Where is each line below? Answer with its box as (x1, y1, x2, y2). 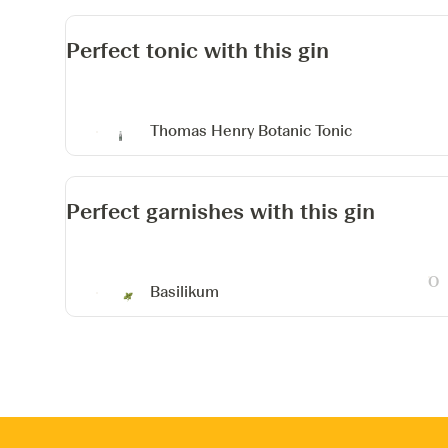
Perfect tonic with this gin (66, 38, 330, 63)
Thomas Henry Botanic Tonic (150, 121, 353, 140)
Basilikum (150, 282, 220, 301)
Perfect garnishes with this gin (66, 199, 376, 224)
